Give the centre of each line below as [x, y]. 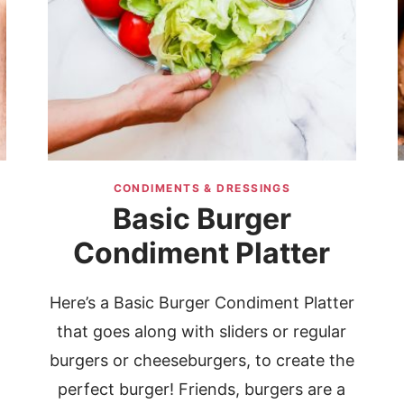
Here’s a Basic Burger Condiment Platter [202, 303]
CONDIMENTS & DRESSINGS [202, 188]
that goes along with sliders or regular [202, 332]
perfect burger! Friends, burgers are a [202, 390]
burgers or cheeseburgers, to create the [202, 361]
